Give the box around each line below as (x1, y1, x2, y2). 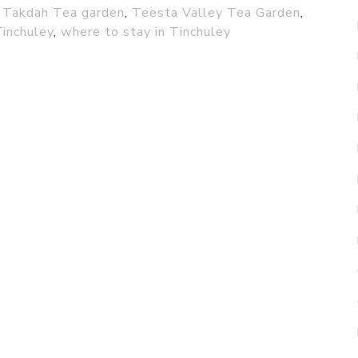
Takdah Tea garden (2, 3, 125, 22)
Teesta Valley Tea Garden (132, 3, 300, 22)
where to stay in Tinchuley (61, 22, 231, 41)
